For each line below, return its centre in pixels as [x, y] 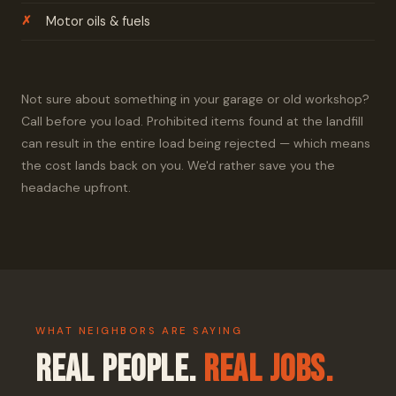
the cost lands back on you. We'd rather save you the [178, 165]
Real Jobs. [268, 370]
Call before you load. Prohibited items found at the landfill [192, 121]
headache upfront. [76, 187]
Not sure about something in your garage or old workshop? [195, 99]
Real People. [119, 370]
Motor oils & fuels [98, 21]
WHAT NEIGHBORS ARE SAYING [139, 331]
